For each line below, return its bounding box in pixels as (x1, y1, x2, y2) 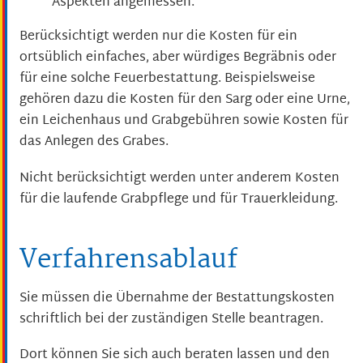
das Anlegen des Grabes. (19, 130, 169, 155)
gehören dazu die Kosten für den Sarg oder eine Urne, (19, 88, 350, 113)
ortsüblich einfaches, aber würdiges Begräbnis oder (19, 46, 336, 70)
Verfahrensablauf (19, 238, 237, 282)
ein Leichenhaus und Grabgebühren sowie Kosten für (19, 109, 348, 134)
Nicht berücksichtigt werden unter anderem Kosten (19, 166, 340, 190)
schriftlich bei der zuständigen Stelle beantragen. (19, 307, 323, 331)
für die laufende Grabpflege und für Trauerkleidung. (19, 187, 338, 211)
